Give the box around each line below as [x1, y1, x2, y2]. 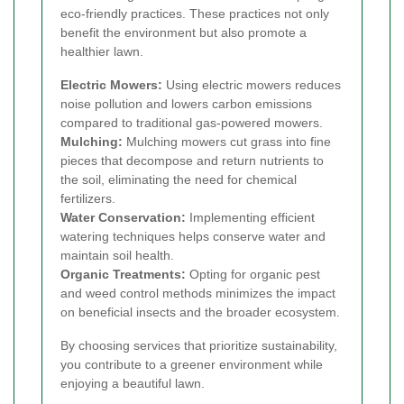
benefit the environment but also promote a [60, 24, 307, 40]
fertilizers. [60, 190, 115, 206]
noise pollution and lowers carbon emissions [60, 96, 312, 111]
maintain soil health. [60, 247, 174, 262]
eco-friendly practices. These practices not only [60, 5, 329, 21]
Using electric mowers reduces [162, 77, 341, 92]
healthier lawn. [60, 43, 143, 59]
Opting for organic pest [186, 266, 320, 281]
